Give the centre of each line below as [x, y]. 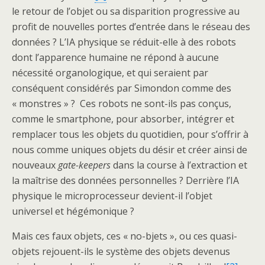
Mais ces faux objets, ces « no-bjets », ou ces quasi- [125, 236]
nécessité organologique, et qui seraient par [110, 73]
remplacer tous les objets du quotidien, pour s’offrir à [130, 135]
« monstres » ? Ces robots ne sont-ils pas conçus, [122, 104]
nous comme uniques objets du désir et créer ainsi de [130, 150]
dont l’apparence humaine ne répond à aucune [115, 58]
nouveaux [35, 165]
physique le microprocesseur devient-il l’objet [112, 196]
